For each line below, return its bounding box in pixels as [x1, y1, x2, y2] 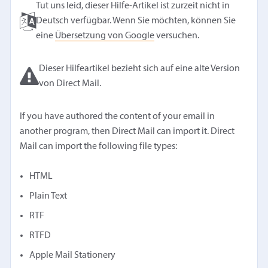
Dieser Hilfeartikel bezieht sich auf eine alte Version [39, 64, 240, 74]
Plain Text [29, 191, 68, 202]
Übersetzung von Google [55, 31, 155, 41]
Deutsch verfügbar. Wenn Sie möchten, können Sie [36, 16, 236, 26]
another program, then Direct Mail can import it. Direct [20, 127, 235, 137]
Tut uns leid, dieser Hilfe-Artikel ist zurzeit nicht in [36, 1, 230, 11]
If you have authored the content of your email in [20, 112, 215, 122]
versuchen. [154, 31, 200, 41]
